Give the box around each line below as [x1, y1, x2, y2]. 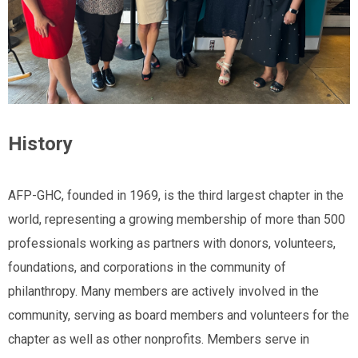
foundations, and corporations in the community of [8, 260, 286, 275]
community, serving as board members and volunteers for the [8, 308, 349, 323]
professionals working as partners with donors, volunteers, [8, 236, 336, 251]
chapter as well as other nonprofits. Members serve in [8, 332, 309, 347]
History [8, 133, 73, 155]
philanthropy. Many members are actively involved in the [8, 284, 319, 299]
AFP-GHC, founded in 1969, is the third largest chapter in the [8, 188, 344, 203]
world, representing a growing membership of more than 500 [8, 212, 345, 227]
